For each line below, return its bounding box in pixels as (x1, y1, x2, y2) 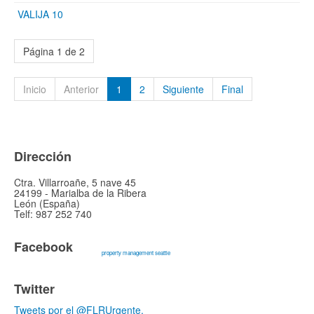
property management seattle (102, 248, 170, 257)
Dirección (14, 146, 71, 165)
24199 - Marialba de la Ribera (14, 185, 146, 200)
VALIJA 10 (18, 6, 63, 21)
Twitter (14, 279, 55, 298)
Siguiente (163, 81, 204, 96)
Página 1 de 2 (23, 43, 85, 58)
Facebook (14, 237, 73, 256)
